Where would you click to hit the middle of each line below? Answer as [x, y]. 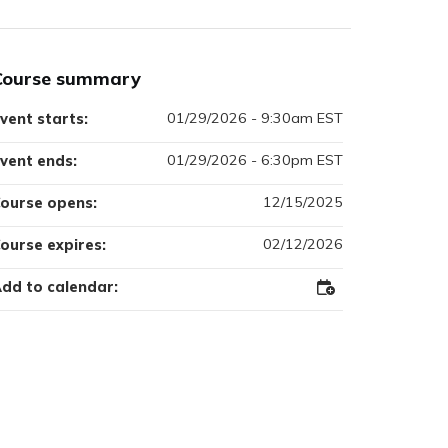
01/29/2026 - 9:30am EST [255, 117]
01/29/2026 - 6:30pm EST [255, 159]
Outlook [343, 323]
